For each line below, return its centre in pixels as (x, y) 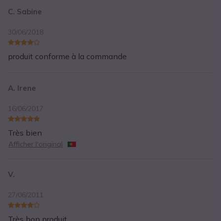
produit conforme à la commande (68, 56)
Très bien (25, 133)
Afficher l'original (36, 144)
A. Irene (22, 88)
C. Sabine (25, 12)
